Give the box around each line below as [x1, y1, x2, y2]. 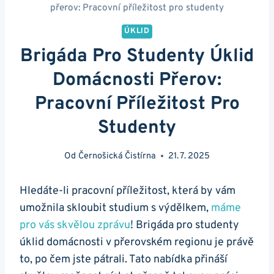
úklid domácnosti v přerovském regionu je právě [20, 235, 254, 250]
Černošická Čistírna [78, 150, 156, 162]
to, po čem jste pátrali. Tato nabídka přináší [20, 252, 228, 267]
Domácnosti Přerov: [53, 69, 221, 92]
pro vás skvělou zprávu [20, 218, 130, 232]
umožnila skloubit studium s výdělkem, [20, 201, 211, 215]
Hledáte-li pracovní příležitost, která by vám [20, 183, 235, 198]
